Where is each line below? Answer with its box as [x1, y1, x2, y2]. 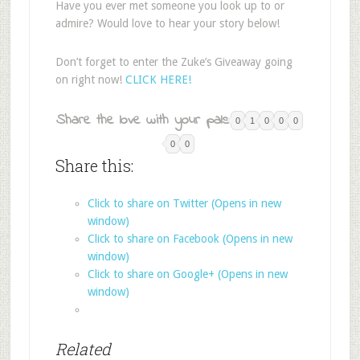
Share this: [55, 155, 133, 176]
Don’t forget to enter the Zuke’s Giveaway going [55, 55, 292, 68]
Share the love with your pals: [56, 110, 231, 131]
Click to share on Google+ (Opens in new [87, 268, 288, 280]
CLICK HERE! [125, 73, 191, 86]
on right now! [55, 73, 125, 86]
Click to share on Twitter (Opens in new [87, 197, 281, 210]
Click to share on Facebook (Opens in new [87, 232, 292, 245]
